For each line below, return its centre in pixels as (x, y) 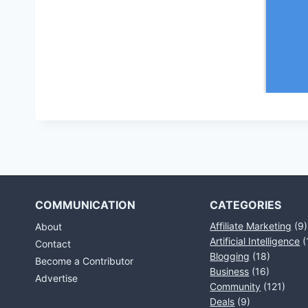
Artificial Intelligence (255, 241)
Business (230, 271)
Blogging (230, 256)
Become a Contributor (84, 261)
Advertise (56, 278)
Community (235, 286)
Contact (53, 244)
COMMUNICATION (85, 205)
